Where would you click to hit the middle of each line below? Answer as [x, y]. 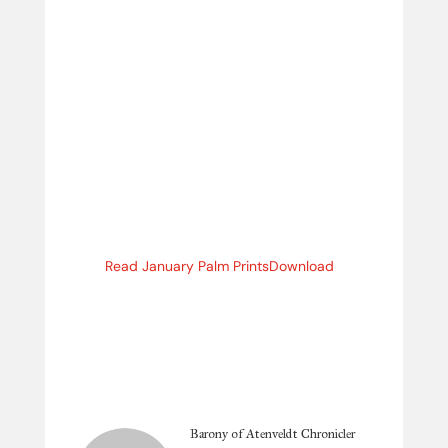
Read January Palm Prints [186, 266]
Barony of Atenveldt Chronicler [272, 434]
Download [301, 266]
